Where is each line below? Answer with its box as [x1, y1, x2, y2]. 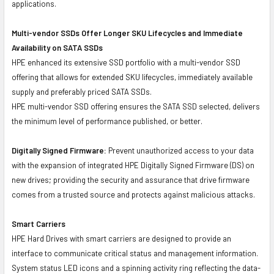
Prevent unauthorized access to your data [106, 145, 254, 155]
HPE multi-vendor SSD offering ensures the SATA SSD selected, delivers [12, 101, 260, 111]
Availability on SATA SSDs [12, 42, 103, 53]
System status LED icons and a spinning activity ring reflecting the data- [12, 262, 261, 273]
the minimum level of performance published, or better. [12, 116, 202, 126]
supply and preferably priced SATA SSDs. [12, 86, 152, 97]
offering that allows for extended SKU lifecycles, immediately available [12, 72, 253, 82]
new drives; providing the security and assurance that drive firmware [12, 174, 250, 185]
